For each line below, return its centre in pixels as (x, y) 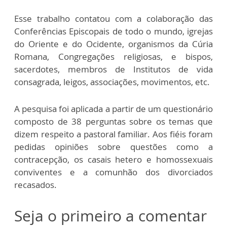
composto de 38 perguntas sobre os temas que (113, 122)
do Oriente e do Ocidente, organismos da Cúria (113, 44)
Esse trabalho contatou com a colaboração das (113, 19)
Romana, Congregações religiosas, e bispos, (113, 57)
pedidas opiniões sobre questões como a (113, 147)
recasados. (35, 185)
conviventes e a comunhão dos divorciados (113, 172)
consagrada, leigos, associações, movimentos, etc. (112, 82)
